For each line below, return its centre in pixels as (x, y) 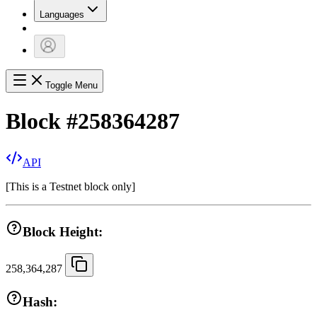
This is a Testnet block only (70, 187)
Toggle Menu (71, 86)
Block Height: (63, 231)
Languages (62, 15)
